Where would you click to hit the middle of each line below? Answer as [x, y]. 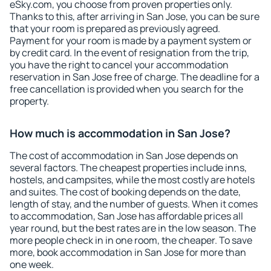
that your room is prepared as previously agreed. [115, 28]
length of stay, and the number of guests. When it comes [134, 204]
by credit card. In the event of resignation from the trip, [129, 53]
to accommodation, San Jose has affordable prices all [126, 216]
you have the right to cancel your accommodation [119, 65]
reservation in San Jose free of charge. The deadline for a [135, 77]
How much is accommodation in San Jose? [120, 133]
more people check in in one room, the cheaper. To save [131, 240]
